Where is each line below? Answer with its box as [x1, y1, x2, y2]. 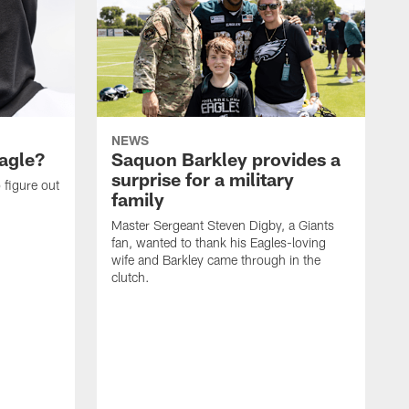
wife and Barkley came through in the [111, 252, 320, 268]
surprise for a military [111, 168, 294, 191]
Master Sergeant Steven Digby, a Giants [111, 217, 334, 234]
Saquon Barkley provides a [111, 148, 341, 171]
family [111, 188, 164, 211]
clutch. [111, 269, 150, 286]
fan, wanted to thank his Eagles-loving [111, 235, 326, 251]
